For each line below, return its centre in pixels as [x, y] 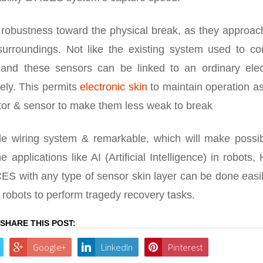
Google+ [49, 247]
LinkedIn [117, 247]
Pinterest [185, 247]
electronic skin [114, 87]
